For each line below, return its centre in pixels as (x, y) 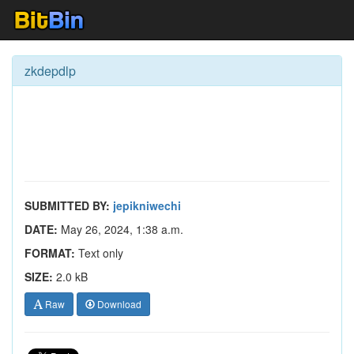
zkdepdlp (50, 71)
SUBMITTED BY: (67, 205)
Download (118, 304)
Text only (99, 253)
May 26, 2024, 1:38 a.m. (121, 229)
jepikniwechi (147, 205)
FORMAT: (50, 253)
